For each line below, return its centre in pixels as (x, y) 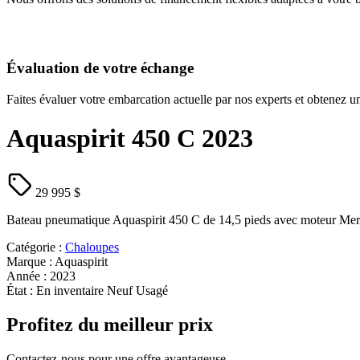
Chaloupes (92, 247)
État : (21, 290)
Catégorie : (36, 247)
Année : (28, 276)
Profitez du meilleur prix (110, 324)
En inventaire (70, 290)
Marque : (31, 261)
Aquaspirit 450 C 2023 (130, 139)
